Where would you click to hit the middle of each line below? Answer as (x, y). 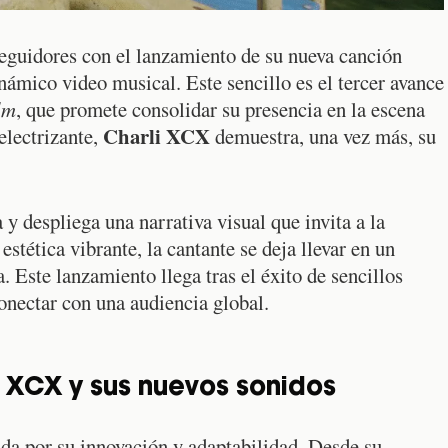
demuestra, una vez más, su (323, 136)
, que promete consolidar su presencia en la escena (220, 109)
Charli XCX (156, 136)
